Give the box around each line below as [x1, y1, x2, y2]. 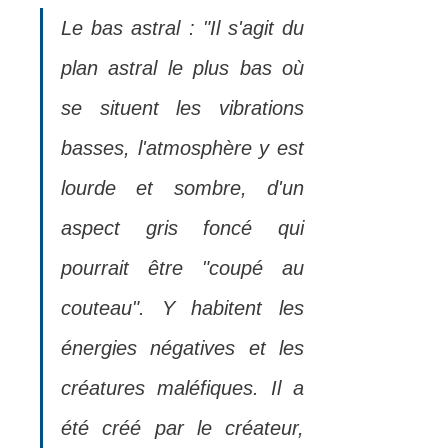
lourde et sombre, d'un [61, 176, 304, 199]
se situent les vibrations [61, 96, 304, 119]
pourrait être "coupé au [61, 256, 304, 279]
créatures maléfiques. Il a [61, 376, 304, 399]
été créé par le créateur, [61, 416, 304, 439]
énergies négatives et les [61, 336, 304, 359]
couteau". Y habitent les [61, 296, 304, 319]
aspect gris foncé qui [61, 216, 304, 239]
